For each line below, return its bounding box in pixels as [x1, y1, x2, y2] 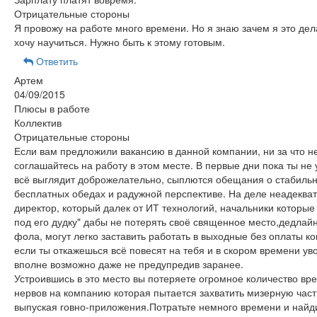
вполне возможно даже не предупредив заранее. [13, 257, 243, 271]
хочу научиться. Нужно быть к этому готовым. [13, 35, 225, 49]
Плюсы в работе [13, 101, 90, 115]
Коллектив [13, 115, 62, 129]
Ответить [33, 54, 78, 68]
